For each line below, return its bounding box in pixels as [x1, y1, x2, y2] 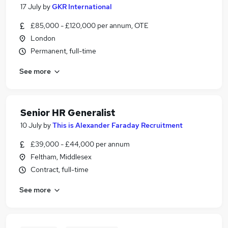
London [31, 34, 55, 43]
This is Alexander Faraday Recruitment [52, 121, 183, 130]
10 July [20, 121, 42, 130]
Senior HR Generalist [20, 107, 115, 119]
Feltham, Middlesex [31, 152, 92, 161]
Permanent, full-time [31, 46, 96, 55]
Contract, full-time [31, 165, 89, 174]
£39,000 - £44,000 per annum [31, 139, 130, 149]
